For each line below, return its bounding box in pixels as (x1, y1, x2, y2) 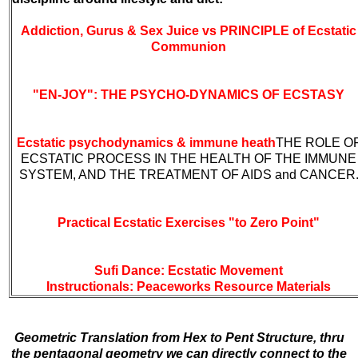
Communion (151, 39, 226, 54)
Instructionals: (46, 279, 137, 293)
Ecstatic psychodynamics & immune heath (16, 135, 276, 149)
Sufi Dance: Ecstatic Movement (94, 263, 283, 277)
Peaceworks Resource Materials (137, 279, 331, 293)
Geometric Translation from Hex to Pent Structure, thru (14, 330, 344, 344)
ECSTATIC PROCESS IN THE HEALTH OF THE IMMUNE (21, 151, 356, 165)
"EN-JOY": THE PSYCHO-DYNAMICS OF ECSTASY (33, 87, 344, 101)
